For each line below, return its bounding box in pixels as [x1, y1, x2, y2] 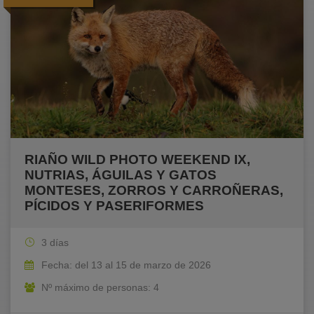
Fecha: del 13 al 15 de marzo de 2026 [41, 259, 211, 271]
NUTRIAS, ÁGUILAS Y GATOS [25, 168, 217, 183]
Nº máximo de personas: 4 [41, 282, 159, 294]
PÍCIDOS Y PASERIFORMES [25, 198, 204, 214]
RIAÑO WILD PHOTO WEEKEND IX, [25, 152, 250, 168]
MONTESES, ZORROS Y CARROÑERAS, [25, 183, 283, 198]
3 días [41, 237, 69, 249]
